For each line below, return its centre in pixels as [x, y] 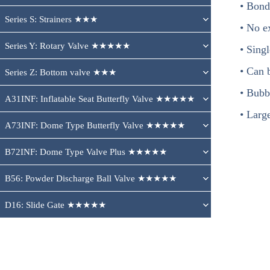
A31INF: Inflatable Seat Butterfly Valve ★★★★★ [100, 99]
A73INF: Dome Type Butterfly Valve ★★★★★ [95, 125]
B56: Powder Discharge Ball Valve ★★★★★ [91, 178]
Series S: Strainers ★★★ [51, 19]
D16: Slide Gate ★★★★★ [55, 205]
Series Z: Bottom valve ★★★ [61, 72]
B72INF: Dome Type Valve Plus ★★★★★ [86, 152]
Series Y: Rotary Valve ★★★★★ [67, 46]
